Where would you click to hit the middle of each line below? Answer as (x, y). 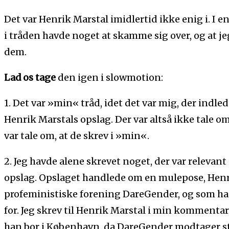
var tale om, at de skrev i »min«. (77, 135)
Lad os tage (30, 77)
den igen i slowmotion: (109, 77)
